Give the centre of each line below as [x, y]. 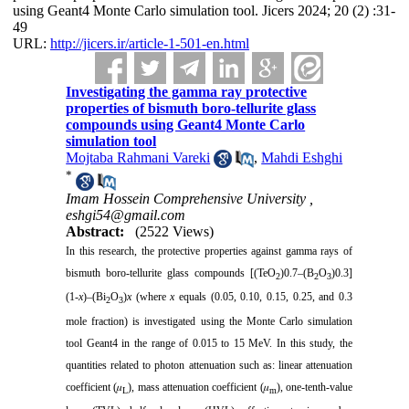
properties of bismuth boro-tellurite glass [191, 108]
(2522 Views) [175, 231]
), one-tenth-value [314, 387]
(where [151, 297]
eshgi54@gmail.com [126, 215]
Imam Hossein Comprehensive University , [190, 198]
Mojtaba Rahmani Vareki [138, 157]
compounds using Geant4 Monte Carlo [186, 125]
